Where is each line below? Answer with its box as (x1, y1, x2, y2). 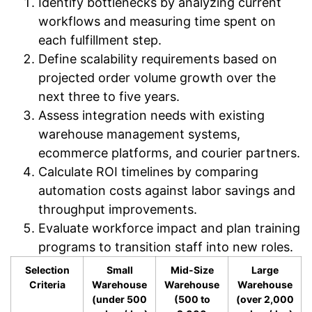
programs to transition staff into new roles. (38, 240, 293, 255)
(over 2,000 (235, 293, 294, 306)
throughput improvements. (38, 202, 197, 217)
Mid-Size (170, 264, 214, 276)
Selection (24, 264, 70, 276)
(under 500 (92, 293, 147, 306)
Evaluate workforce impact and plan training (38, 221, 300, 236)
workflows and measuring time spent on (38, 14, 276, 29)
